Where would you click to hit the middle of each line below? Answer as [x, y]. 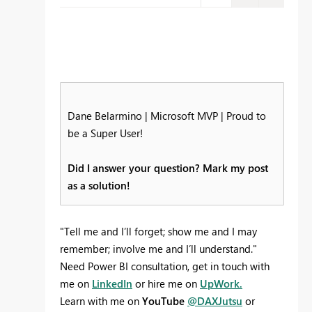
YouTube [165, 301]
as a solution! [99, 185]
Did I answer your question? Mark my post [168, 167]
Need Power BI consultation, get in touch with [165, 266]
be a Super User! [105, 133]
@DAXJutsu [215, 301]
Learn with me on [101, 301]
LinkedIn [112, 283]
